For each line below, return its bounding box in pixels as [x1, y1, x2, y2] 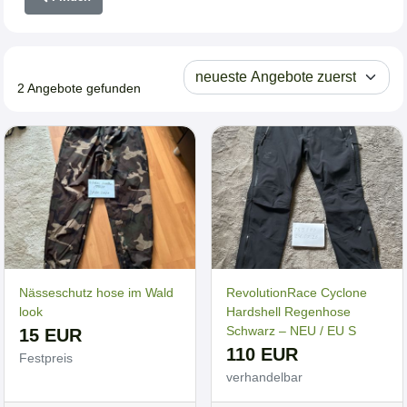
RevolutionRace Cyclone [226, 285, 367, 301]
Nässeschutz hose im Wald [19, 285, 174, 301]
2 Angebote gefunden [17, 80, 141, 95]
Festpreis [19, 351, 73, 366]
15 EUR [19, 325, 82, 346]
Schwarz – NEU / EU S [226, 323, 356, 339]
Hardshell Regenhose [226, 304, 351, 320]
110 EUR [226, 344, 298, 365]
